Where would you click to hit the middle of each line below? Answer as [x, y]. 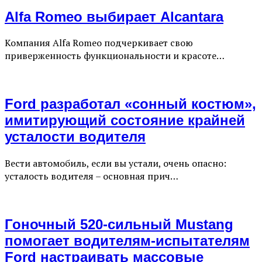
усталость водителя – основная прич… [92, 176]
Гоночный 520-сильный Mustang [119, 225]
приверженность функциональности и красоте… [115, 56]
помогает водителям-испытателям [127, 241]
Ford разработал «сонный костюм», [130, 104]
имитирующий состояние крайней [125, 120]
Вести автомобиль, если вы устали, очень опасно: [116, 163]
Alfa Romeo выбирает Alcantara [114, 16]
